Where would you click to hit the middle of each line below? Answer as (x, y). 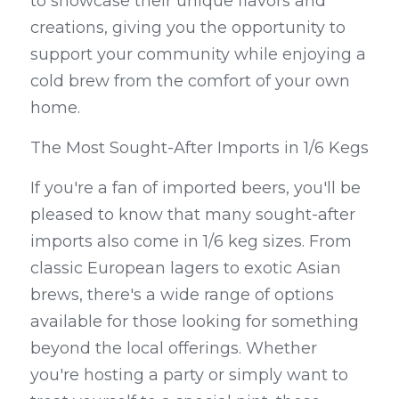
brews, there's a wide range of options (182, 295)
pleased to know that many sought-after (193, 215)
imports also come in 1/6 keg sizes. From (191, 242)
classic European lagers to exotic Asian (186, 269)
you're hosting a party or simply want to (189, 375)
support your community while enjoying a (198, 55)
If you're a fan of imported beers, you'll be (195, 188)
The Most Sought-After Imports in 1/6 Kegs (199, 148)
